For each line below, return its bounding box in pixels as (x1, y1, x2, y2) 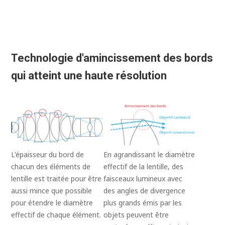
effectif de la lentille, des (103, 161, 183, 171)
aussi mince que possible (11, 185, 92, 195)
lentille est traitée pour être (11, 173, 102, 183)
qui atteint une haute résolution (11, 69, 167, 82)
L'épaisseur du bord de (11, 149, 84, 159)
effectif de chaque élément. (11, 209, 101, 219)
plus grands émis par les (103, 197, 182, 207)
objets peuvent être (103, 209, 169, 219)
